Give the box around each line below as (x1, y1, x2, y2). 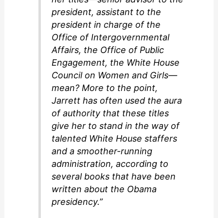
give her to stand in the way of (52, 121, 180, 131)
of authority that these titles (52, 108, 169, 119)
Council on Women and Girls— (52, 70, 178, 81)
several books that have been (52, 171, 176, 182)
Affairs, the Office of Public (52, 45, 164, 55)
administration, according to (52, 159, 169, 169)
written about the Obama (52, 184, 157, 195)
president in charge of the (52, 19, 161, 30)
